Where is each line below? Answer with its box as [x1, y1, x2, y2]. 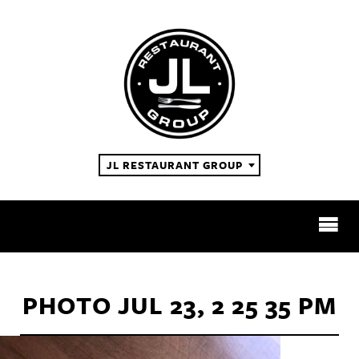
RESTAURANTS [131, 274, 228, 292]
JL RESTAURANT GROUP [107, 157, 243, 174]
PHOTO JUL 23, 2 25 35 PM [22, 288, 337, 323]
